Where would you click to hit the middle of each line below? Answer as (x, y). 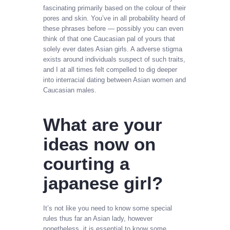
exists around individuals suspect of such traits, (114, 59)
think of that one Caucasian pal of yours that (109, 39)
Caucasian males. (70, 90)
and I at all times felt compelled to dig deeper (110, 69)
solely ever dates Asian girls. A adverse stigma (113, 49)
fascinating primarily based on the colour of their (114, 8)
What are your (103, 125)
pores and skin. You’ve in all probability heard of (114, 18)
